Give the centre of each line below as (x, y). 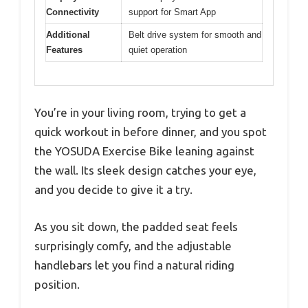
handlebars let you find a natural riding (134, 265)
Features (64, 49)
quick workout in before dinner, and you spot (151, 132)
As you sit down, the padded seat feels (136, 226)
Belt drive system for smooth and (195, 34)
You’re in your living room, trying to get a (140, 113)
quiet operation (158, 49)
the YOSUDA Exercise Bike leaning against (144, 151)
